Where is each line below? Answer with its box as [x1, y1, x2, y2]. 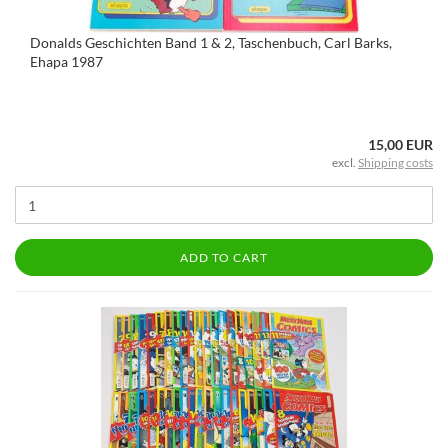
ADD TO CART [180, 250, 268, 265]
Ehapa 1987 [30, 53, 103, 70]
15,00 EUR [368, 136, 433, 153]
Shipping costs [358, 155, 433, 170]
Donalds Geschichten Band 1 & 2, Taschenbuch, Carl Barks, [30, 34, 392, 51]
